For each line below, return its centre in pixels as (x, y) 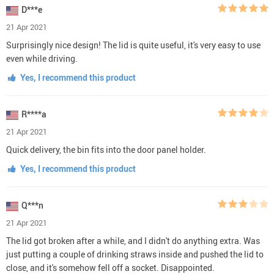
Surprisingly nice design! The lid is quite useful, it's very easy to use (133, 45)
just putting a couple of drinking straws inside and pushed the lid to (135, 254)
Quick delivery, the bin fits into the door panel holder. (106, 149)
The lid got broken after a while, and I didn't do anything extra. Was (133, 240)
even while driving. (42, 58)
